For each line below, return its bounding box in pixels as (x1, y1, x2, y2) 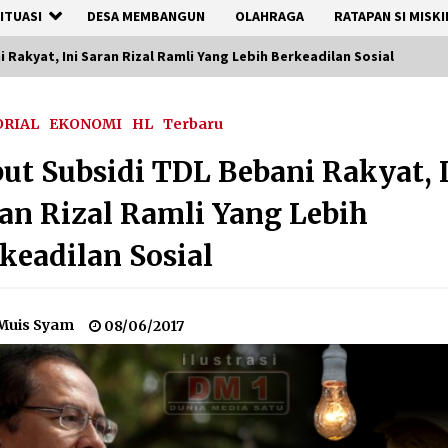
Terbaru (163, 115, 224, 133)
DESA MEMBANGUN (87, 7, 205, 25)
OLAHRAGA (235, 7, 304, 25)
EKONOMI (49, 115, 123, 133)
